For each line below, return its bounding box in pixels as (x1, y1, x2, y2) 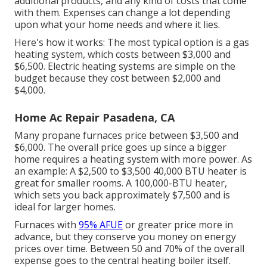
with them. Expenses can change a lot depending (14, 6, 231, 20)
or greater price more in (123, 218, 233, 232)
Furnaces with (14, 218, 79, 232)
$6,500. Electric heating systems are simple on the (14, 60, 235, 73)
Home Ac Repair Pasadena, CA (14, 110, 175, 125)
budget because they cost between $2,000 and (14, 72, 221, 85)
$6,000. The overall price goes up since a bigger (14, 141, 226, 154)
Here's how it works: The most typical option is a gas (14, 36, 249, 49)
